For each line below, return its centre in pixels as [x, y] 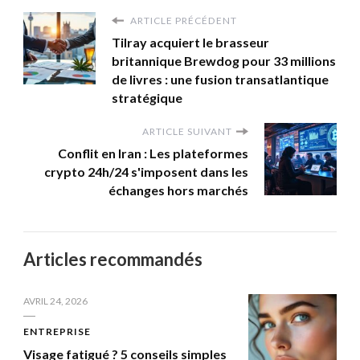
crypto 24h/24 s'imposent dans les [146, 171]
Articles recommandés [113, 259]
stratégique [147, 97]
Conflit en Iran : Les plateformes [153, 153]
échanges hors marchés [178, 190]
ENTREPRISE [57, 331]
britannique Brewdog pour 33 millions [224, 60]
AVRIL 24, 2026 [55, 301]
